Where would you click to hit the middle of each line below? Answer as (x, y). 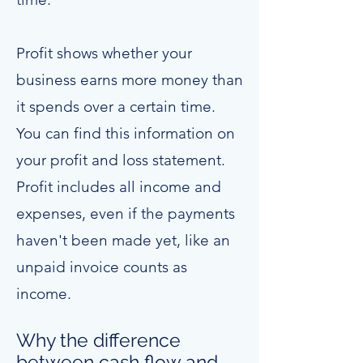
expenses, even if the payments (126, 214)
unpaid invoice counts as (102, 267)
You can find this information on (126, 133)
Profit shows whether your (104, 53)
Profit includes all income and (119, 187)
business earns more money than (130, 80)
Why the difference (98, 340)
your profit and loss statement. (121, 160)
